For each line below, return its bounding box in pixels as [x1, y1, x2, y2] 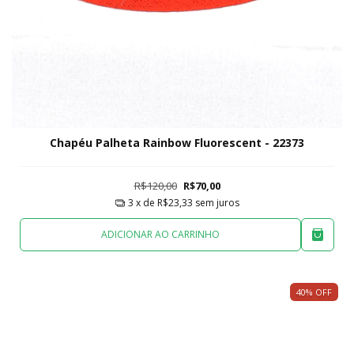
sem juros [194, 196, 239, 210]
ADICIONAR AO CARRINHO [101, 227, 220, 241]
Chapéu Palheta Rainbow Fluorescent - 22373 [50, 135, 304, 151]
